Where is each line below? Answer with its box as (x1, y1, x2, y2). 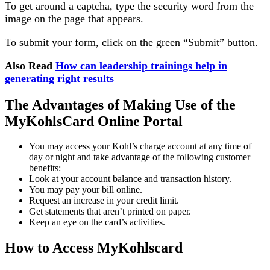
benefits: (29, 163, 61, 174)
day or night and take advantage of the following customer (29, 152, 250, 163)
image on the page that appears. (5, 12, 143, 25)
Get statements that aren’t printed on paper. (29, 206, 191, 217)
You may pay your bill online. (29, 184, 142, 195)
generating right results (5, 72, 114, 84)
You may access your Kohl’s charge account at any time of (29, 141, 251, 152)
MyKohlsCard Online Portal (5, 113, 183, 129)
